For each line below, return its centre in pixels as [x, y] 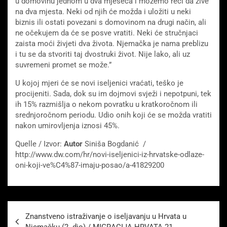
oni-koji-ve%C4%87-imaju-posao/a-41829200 [90, 165]
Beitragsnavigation [59, 209]
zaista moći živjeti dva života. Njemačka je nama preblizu [112, 44]
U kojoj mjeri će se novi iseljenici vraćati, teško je [99, 83]
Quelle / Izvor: [40, 144]
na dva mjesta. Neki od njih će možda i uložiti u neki [103, 12]
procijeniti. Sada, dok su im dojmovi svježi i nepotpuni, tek [113, 94]
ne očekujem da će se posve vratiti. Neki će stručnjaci [107, 33]
